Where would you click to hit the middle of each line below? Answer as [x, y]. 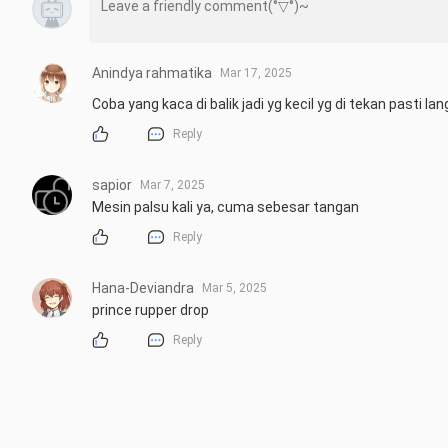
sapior [112, 185]
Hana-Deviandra [143, 288]
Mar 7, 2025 [172, 185]
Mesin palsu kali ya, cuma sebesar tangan [225, 207]
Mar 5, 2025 [234, 288]
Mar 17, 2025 [256, 72]
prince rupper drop [150, 310]
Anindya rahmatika [152, 72]
